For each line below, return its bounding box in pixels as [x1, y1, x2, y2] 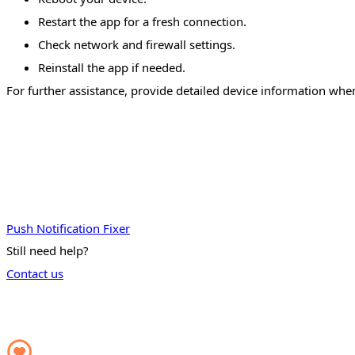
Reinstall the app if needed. [38, 59, 185, 76]
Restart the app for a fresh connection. [38, 13, 246, 30]
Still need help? [6, 242, 88, 259]
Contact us [6, 265, 63, 282]
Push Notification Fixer [6, 219, 130, 236]
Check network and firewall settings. [38, 36, 235, 53]
